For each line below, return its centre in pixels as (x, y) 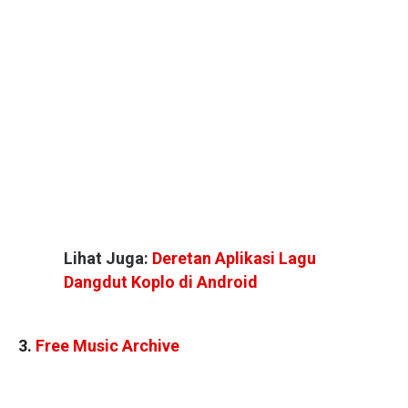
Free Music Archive (107, 346)
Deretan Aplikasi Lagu (234, 258)
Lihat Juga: (108, 258)
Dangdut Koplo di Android (161, 281)
